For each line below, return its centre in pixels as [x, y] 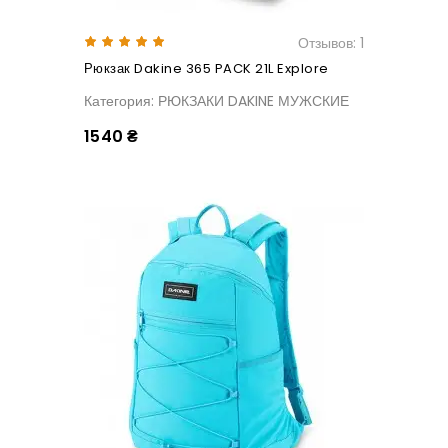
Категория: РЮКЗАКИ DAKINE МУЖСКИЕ [216, 101]
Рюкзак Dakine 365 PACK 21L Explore [206, 69]
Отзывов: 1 [331, 43]
